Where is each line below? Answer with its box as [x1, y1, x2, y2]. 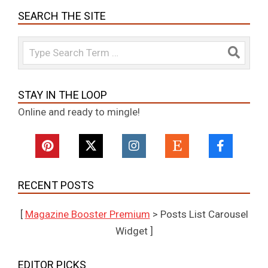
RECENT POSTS [18, 178, 94, 191]
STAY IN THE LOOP [18, 88, 107, 101]
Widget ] [115, 224, 153, 237]
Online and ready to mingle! [18, 105, 140, 118]
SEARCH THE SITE [18, 9, 106, 22]
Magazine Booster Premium [25, 208, 150, 220]
